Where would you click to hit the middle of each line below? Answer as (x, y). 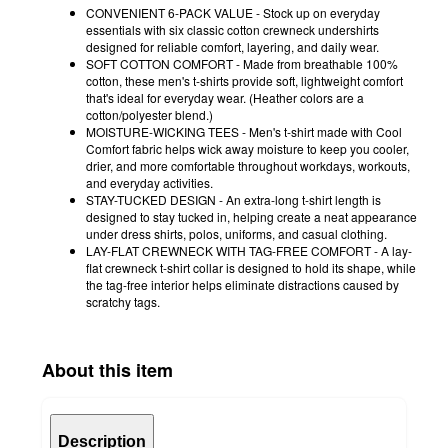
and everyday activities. (149, 183)
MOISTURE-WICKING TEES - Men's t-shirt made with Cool (244, 132)
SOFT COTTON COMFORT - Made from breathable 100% (242, 64)
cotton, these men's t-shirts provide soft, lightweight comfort (244, 81)
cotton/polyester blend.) (149, 115)
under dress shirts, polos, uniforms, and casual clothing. (236, 234)
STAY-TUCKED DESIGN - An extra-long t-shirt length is (233, 200)
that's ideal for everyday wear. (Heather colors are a (225, 98)
